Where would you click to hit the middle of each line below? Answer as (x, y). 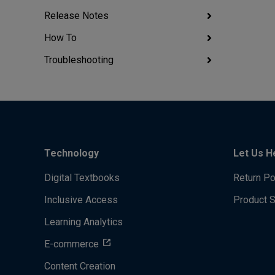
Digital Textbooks (82, 178)
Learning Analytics (83, 222)
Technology (72, 153)
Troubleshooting (79, 60)
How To (60, 38)
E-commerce (73, 244)
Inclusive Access (81, 200)
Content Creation (80, 266)
